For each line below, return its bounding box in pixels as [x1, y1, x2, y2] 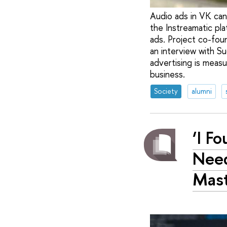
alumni [191, 86, 212, 96]
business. [149, 67, 185, 81]
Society [154, 86, 178, 96]
